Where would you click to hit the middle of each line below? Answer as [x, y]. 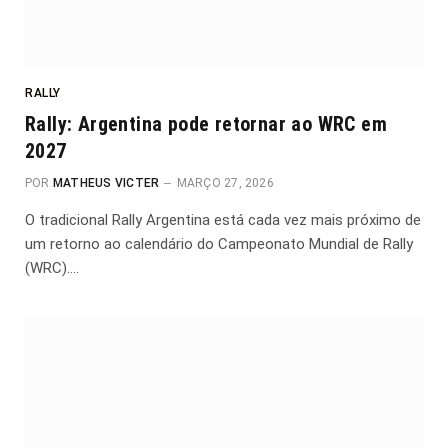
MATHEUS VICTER [106, 182]
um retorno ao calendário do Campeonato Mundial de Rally [219, 243]
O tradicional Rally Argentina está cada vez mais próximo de [223, 219]
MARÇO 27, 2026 [225, 182]
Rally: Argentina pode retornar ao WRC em [206, 123]
